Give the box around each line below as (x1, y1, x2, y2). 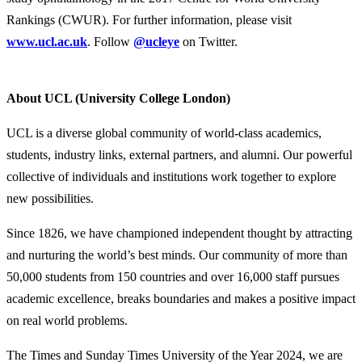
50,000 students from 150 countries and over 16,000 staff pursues (6, 269, 339, 284)
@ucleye (133, 34, 179, 48)
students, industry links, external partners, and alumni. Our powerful (6, 147, 352, 162)
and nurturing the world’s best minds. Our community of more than (6, 247, 347, 262)
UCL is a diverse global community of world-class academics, (6, 125, 322, 140)
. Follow (87, 34, 133, 48)
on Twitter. (179, 34, 238, 48)
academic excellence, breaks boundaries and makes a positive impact (6, 291, 356, 305)
